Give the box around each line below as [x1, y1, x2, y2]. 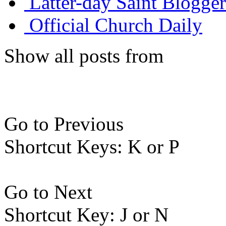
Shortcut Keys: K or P [4, 136, 180, 158]
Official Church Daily [29, 14, 202, 36]
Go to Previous [4, 113, 124, 135]
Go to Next [4, 181, 92, 203]
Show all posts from [4, 45, 163, 67]
